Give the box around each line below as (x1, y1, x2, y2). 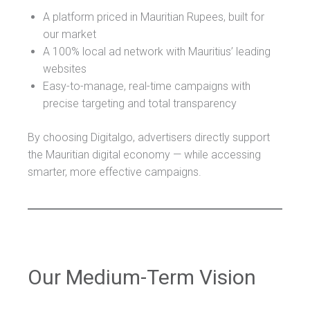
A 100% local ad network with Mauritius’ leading (43, 44, 271, 58)
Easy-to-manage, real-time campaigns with (43, 79, 250, 93)
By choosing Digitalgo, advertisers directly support (28, 130, 270, 144)
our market (43, 27, 96, 41)
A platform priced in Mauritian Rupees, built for (43, 10, 264, 24)
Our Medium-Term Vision (28, 264, 256, 289)
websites (43, 62, 86, 75)
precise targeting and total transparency (43, 96, 237, 110)
